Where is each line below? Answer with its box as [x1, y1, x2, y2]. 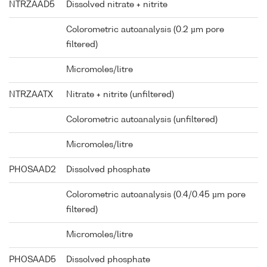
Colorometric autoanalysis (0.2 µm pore [66, 26, 224, 35]
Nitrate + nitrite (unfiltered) [66, 91, 174, 100]
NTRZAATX [9, 91, 53, 100]
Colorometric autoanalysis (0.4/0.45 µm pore [66, 191, 246, 200]
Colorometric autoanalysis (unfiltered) [66, 116, 218, 125]
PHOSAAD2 [9, 166, 56, 175]
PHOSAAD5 [9, 256, 56, 265]
